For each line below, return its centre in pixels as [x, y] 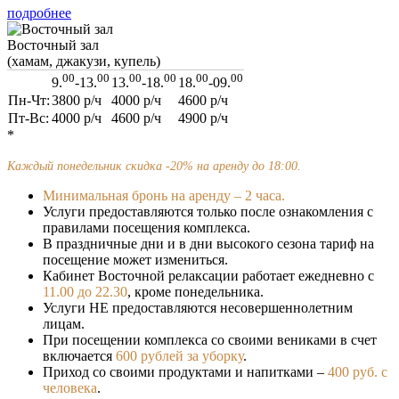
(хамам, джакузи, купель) [84, 61]
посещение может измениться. [135, 259]
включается [79, 355]
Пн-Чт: [29, 100]
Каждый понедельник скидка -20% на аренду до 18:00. [154, 166]
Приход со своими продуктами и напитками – [185, 371]
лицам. [64, 323]
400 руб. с [358, 371]
